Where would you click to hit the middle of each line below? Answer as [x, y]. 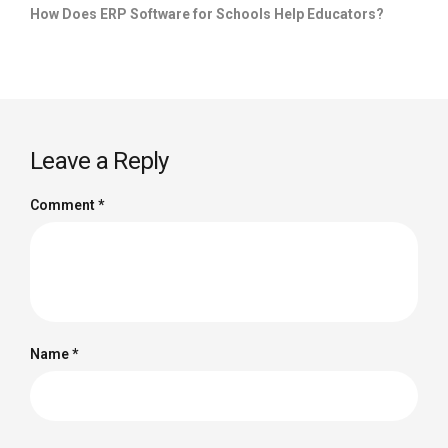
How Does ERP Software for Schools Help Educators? [207, 13]
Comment [64, 204]
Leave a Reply [99, 160]
